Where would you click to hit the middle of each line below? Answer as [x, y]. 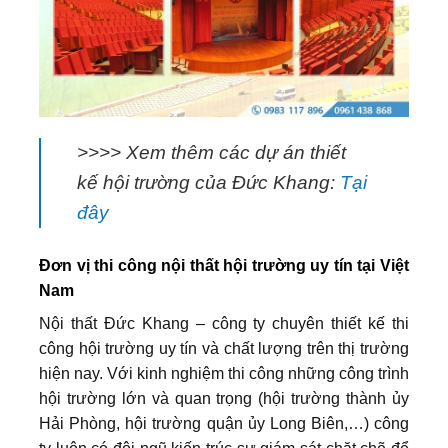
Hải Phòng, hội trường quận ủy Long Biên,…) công [224, 423]
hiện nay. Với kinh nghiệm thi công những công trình [224, 373]
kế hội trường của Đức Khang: [208, 182]
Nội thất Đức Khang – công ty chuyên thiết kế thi [224, 323]
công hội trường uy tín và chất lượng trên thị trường [224, 348]
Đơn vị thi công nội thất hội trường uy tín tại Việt [224, 265]
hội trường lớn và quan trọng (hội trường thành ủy [224, 398]
